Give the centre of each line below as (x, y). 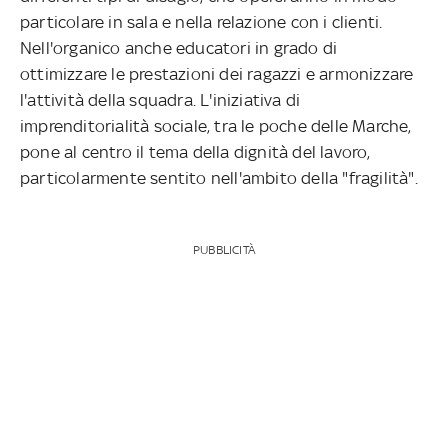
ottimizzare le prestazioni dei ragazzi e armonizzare (217, 73)
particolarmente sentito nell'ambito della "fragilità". (219, 177)
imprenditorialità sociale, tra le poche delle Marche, (216, 125)
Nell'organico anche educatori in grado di (179, 47)
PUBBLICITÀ (223, 249)
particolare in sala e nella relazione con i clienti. (201, 21)
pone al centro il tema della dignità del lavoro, (195, 151)
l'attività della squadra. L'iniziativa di (160, 99)
